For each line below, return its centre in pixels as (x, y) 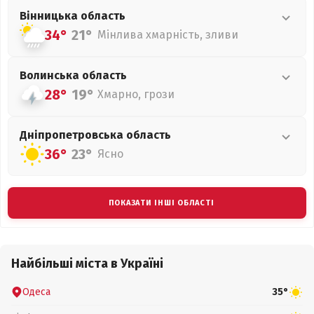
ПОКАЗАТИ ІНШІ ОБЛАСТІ (161, 203)
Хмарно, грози (136, 94)
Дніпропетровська (73, 135)
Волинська (51, 75)
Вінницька (50, 16)
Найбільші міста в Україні (87, 264)
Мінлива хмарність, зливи (168, 35)
